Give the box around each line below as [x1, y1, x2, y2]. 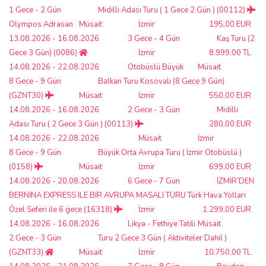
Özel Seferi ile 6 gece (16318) [9, 204, 114, 215]
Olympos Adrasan [9, 18, 73, 30]
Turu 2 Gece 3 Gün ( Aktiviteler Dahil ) [98, 232, 227, 243]
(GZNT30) [9, 90, 45, 101]
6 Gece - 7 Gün [128, 175, 180, 186]
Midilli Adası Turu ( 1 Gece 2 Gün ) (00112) [98, 4, 247, 15]
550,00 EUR [209, 90, 251, 101]
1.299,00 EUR [202, 204, 251, 215]
